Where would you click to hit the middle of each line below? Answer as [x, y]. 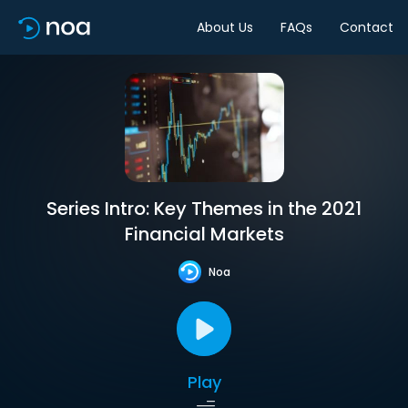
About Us [225, 27]
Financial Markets [204, 234]
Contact [367, 27]
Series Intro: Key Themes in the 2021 [204, 209]
